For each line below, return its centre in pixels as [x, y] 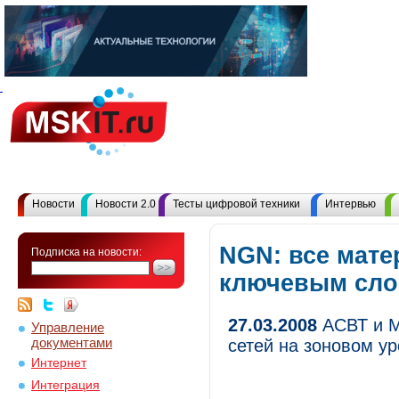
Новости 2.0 [126, 204]
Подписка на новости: [86, 252]
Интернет [59, 363]
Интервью [350, 204]
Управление [68, 327]
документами [72, 341]
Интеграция [65, 385]
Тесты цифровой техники [236, 204]
